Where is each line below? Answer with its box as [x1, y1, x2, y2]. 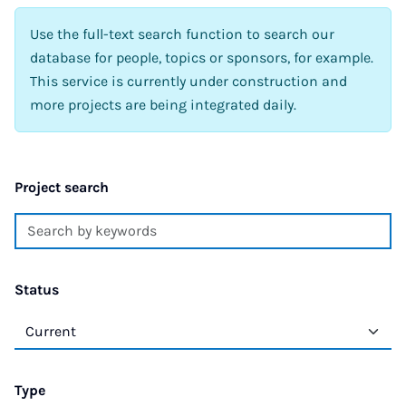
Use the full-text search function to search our [30, 25, 334, 43]
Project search [14, 179, 109, 197]
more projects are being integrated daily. [30, 96, 296, 114]
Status [14, 281, 59, 299]
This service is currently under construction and [30, 72, 347, 91]
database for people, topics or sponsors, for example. [30, 49, 373, 67]
